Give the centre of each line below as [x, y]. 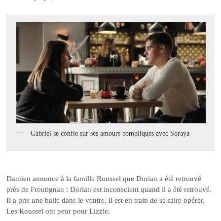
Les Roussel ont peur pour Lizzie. [58, 211]
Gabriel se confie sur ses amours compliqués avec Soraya [110, 134]
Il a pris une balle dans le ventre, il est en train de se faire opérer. [106, 200]
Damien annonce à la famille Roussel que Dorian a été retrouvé [104, 178]
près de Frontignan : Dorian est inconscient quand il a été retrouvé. [109, 189]
